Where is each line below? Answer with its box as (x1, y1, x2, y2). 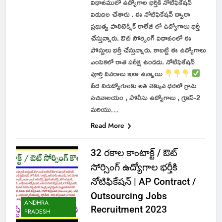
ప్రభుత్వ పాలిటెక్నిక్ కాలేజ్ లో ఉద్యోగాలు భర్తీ (90, 18, 200, 33)
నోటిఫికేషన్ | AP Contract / (90, 175, 196, 187)
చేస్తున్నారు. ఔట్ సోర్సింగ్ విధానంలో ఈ (90, 30, 191, 45)
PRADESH (24, 207, 51, 217)
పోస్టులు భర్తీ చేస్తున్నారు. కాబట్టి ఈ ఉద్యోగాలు (90, 42, 206, 57)
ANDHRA (24, 198, 49, 208)
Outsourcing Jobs (90, 190, 167, 202)
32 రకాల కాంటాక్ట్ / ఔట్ (90, 147, 177, 159)
